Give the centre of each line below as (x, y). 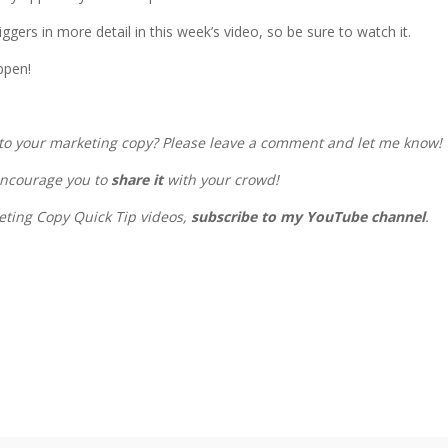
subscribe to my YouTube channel (308, 216)
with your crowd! (221, 179)
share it (137, 179)
